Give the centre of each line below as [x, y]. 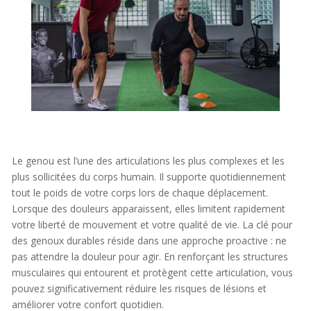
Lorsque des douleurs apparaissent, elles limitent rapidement [148, 209]
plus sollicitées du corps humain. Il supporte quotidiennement [149, 177]
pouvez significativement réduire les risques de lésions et [139, 289]
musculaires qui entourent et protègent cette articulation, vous [152, 273]
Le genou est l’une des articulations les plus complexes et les [148, 161]
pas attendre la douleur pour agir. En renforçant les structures [150, 257]
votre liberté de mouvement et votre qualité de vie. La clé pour [152, 225]
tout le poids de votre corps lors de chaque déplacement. [140, 193]
